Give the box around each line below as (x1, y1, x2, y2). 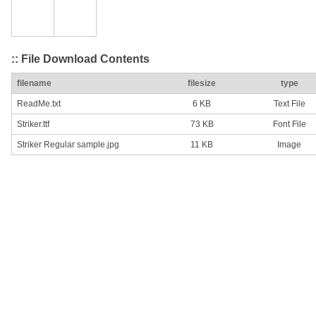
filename (17, 78, 51, 89)
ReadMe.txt (17, 99, 61, 109)
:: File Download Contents (11, 52, 150, 65)
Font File (272, 119, 306, 130)
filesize (188, 78, 216, 89)
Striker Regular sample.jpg (17, 140, 119, 150)
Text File (273, 99, 305, 109)
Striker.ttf (17, 119, 49, 130)
